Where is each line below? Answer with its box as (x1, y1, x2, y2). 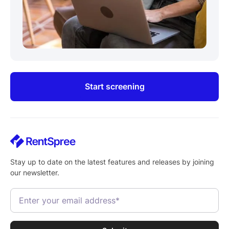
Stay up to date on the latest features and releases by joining (10, 157, 214, 166)
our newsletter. (10, 168, 59, 177)
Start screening (84, 81, 145, 92)
